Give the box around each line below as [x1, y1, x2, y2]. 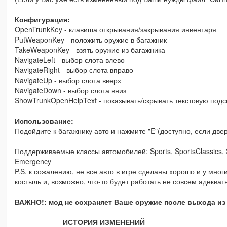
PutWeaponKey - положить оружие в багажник [14, 34, 167, 45]
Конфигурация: [14, 14, 70, 24]
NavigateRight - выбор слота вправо [14, 64, 133, 75]
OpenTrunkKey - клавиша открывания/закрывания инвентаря [14, 24, 216, 34]
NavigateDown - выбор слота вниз [14, 85, 126, 95]
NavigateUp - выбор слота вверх [14, 74, 121, 85]
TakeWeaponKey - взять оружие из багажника [14, 44, 165, 55]
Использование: [14, 115, 73, 126]
